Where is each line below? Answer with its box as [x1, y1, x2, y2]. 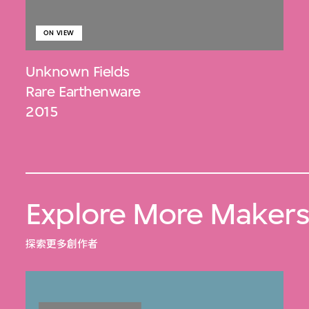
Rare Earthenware [26, 83, 141, 101]
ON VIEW [43, 29, 74, 37]
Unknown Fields [26, 63, 130, 81]
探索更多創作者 [26, 238, 99, 250]
